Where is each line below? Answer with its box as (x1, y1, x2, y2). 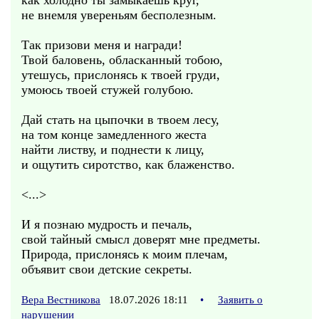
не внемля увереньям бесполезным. (21, 8, 216, 22)
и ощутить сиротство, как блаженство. (21, 157, 235, 172)
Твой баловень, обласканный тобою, (21, 53, 223, 67)
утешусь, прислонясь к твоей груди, (21, 68, 220, 82)
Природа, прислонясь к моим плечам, (21, 247, 228, 261)
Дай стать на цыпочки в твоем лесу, (21, 113, 219, 127)
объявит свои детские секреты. (21, 262, 192, 276)
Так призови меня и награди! (21, 38, 182, 52)
